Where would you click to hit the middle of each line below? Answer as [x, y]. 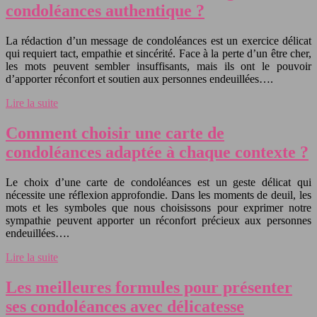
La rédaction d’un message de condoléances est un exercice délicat [158, 41]
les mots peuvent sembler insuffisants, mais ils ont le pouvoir [158, 67]
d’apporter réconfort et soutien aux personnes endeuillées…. [139, 79]
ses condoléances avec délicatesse [125, 306]
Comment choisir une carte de [115, 133]
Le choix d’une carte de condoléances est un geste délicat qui [158, 183]
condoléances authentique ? [105, 11]
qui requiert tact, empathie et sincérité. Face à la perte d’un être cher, [158, 54]
